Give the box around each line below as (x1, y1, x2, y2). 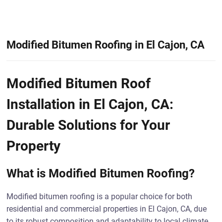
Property (6, 138, 61, 154)
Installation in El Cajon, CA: (6, 96, 174, 112)
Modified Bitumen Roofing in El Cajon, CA (6, 38, 205, 51)
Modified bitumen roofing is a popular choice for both (6, 192, 193, 201)
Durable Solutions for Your (6, 117, 170, 133)
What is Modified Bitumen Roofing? (6, 166, 195, 180)
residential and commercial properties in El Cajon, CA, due (6, 204, 207, 214)
